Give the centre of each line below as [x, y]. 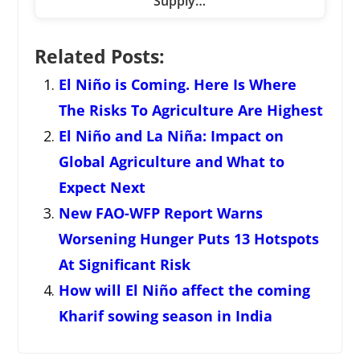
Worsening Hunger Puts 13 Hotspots [188, 239]
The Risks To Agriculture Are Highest [190, 110]
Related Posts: [99, 57]
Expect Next [102, 188]
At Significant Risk [124, 265]
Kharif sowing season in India [165, 316]
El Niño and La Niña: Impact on [171, 136]
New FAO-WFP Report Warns [160, 213]
